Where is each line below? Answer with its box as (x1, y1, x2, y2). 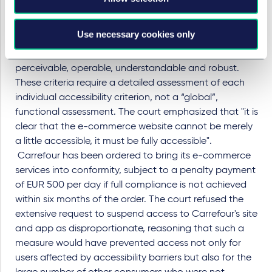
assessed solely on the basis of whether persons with (15, 5, 245, 15)
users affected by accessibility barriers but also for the (15, 253, 251, 263)
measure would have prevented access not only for (15, 238, 241, 248)
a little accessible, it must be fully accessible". (15, 136, 212, 146)
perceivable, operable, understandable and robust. (15, 63, 239, 73)
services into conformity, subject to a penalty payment (15, 165, 256, 175)
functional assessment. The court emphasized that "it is (15, 107, 258, 117)
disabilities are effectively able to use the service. (15, 19, 227, 30)
